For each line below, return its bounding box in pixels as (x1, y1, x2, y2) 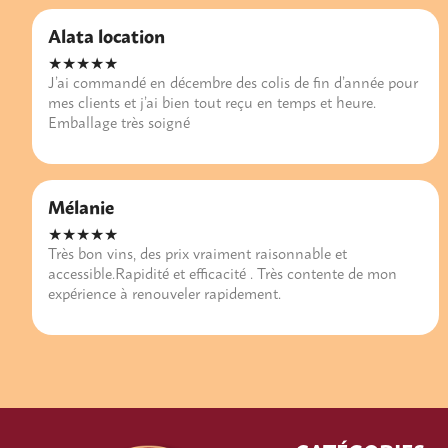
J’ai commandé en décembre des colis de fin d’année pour (48, 69, 418, 95)
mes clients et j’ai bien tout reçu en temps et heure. (48, 89, 376, 115)
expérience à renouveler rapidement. (48, 280, 281, 306)
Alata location (48, 20, 165, 50)
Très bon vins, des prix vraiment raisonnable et (48, 240, 347, 266)
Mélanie (48, 191, 114, 221)
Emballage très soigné (48, 109, 190, 135)
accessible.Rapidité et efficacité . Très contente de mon (48, 260, 397, 286)
